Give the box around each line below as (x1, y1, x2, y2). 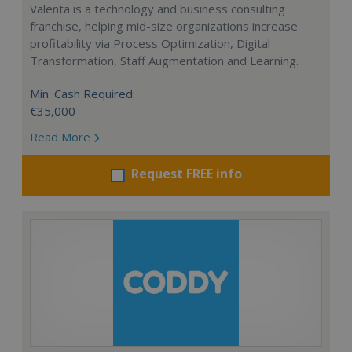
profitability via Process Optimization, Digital (30, 35, 270, 51)
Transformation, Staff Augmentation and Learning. (30, 53, 299, 68)
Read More (30, 129, 93, 145)
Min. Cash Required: (30, 86, 135, 101)
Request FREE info (130, 165, 242, 182)
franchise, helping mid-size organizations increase (30, 18, 298, 34)
